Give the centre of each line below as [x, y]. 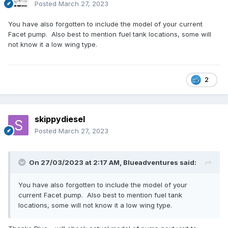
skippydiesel [60, 119]
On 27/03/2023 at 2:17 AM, [76, 163]
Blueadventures [151, 163]
